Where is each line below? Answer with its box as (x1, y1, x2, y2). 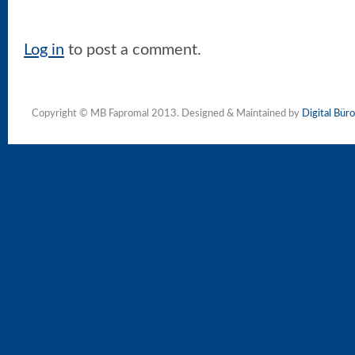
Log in (24, 42, 64, 59)
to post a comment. (64, 42, 201, 59)
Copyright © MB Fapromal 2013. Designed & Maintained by (32, 109, 302, 120)
